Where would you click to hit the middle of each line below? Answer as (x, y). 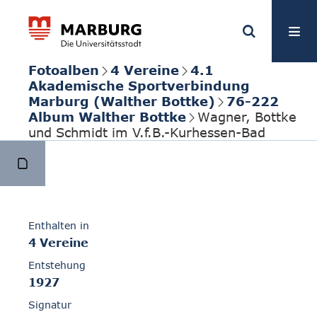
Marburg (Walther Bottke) (122, 101)
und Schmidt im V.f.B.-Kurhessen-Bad (147, 132)
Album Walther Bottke (107, 117)
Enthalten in (59, 226)
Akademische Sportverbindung (139, 86)
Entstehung (57, 265)
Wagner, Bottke (247, 117)
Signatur (50, 305)
